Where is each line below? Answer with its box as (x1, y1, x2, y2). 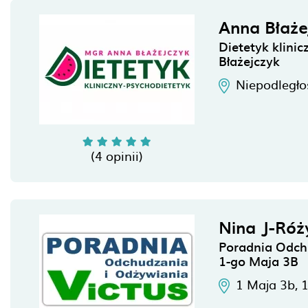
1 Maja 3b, (236, 275, 301, 294)
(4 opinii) (91, 146, 143, 165)
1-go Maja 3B (219, 252, 298, 270)
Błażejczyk (219, 52, 280, 70)
